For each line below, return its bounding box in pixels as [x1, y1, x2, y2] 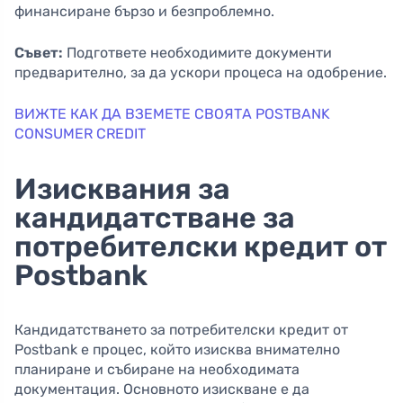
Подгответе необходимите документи [63, 44, 332, 62]
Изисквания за [14, 172, 230, 207]
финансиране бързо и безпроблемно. [14, 3, 274, 21]
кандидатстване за [14, 201, 295, 236]
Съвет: [14, 44, 63, 62]
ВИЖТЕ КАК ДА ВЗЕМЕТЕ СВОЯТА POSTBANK [14, 105, 330, 123]
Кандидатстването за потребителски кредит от [14, 321, 348, 339]
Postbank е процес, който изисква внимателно [14, 341, 340, 359]
